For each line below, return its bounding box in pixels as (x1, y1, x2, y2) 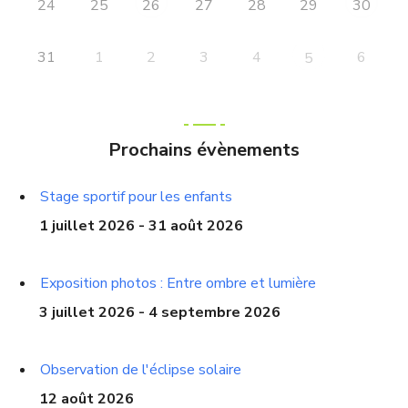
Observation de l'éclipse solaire (40, 359, 242, 380)
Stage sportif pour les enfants (40, 186, 233, 207)
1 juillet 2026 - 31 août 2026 (39, 215, 244, 236)
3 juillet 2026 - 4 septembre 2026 (39, 301, 281, 322)
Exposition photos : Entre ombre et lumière (40, 272, 317, 293)
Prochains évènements (108, 137, 300, 162)
